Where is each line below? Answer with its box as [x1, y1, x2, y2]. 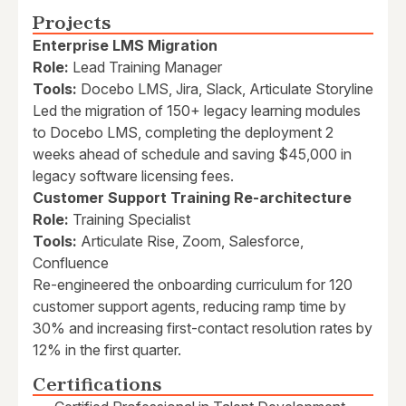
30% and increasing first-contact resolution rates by [33, 319, 372, 338]
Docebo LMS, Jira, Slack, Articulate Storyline [77, 80, 373, 99]
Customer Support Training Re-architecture [33, 188, 352, 208]
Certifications [33, 377, 162, 393]
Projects [33, 15, 111, 32]
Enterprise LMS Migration [33, 36, 217, 55]
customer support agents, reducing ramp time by [33, 297, 346, 316]
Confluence [33, 254, 109, 273]
